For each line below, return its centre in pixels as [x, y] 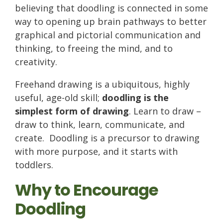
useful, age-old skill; [58, 98]
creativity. [37, 62]
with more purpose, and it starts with [96, 152]
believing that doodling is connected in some [111, 8]
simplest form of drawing [72, 111]
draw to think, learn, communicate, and [100, 125]
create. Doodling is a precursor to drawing [107, 138]
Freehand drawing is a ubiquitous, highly [102, 84]
